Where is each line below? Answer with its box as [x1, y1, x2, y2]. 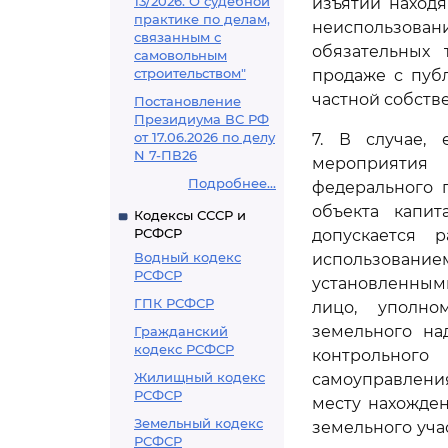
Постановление [134, 93, 241, 109]
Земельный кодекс [134, 415, 263, 431]
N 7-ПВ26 [134, 147, 197, 163]
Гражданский [134, 323, 228, 339]
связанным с [134, 29, 221, 45]
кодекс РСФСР [134, 341, 234, 357]
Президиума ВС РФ [134, 111, 269, 127]
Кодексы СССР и [134, 207, 246, 223]
